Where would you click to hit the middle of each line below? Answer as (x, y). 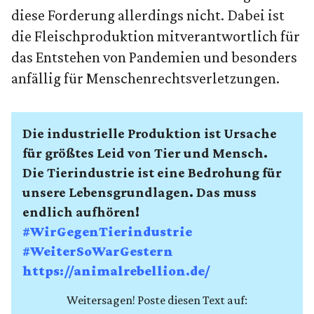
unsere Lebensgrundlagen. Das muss (139, 192)
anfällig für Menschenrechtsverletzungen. (145, 78)
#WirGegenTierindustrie (107, 232)
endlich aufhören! (81, 212)
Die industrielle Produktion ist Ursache (150, 134)
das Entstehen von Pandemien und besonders (154, 57)
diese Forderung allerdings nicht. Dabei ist (148, 15)
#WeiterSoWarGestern (98, 251)
